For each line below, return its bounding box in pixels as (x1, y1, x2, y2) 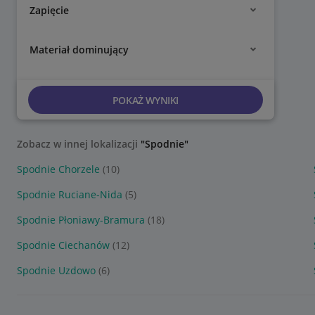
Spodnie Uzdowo (17, 264, 96, 277)
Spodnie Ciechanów (17, 238, 110, 252)
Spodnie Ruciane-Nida (17, 188, 122, 201)
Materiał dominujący (30, 42, 129, 56)
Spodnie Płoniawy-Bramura (17, 213, 145, 226)
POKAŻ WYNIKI (112, 93, 179, 107)
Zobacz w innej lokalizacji (17, 137, 141, 150)
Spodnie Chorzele (17, 162, 100, 176)
